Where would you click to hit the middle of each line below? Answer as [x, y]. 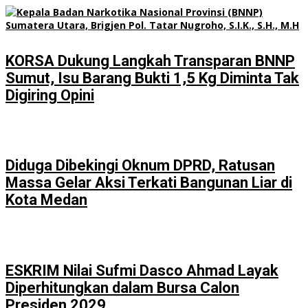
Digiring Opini [50, 95]
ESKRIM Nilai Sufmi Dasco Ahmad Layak [142, 270]
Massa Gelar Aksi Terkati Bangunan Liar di [149, 183]
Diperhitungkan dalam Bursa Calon [122, 287]
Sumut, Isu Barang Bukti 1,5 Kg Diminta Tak [152, 78]
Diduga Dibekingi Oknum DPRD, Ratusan [140, 166]
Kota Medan [46, 200]
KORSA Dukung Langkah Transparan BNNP [150, 60]
